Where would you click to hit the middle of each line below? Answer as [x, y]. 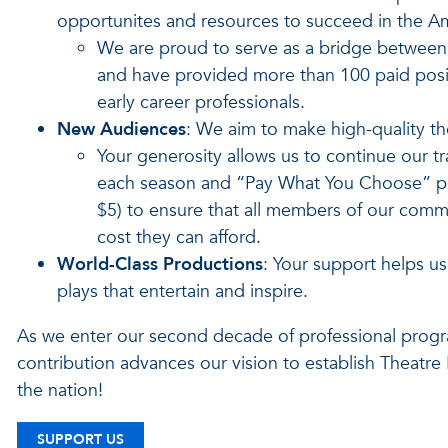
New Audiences [121, 129]
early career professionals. [200, 102]
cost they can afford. [178, 237]
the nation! [62, 390]
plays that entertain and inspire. [182, 291]
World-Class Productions [159, 264]
